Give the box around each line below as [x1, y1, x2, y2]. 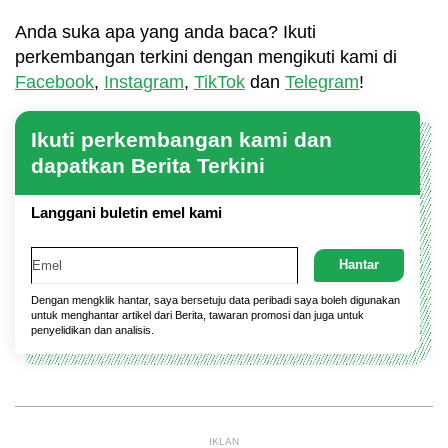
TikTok [194, 71, 245, 92]
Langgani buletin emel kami [31, 203, 222, 221]
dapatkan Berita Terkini [31, 153, 265, 177]
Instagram [104, 71, 184, 92]
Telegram [285, 71, 359, 92]
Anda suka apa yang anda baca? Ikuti [15, 21, 316, 42]
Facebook [15, 71, 94, 92]
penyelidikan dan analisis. [31, 323, 154, 336]
